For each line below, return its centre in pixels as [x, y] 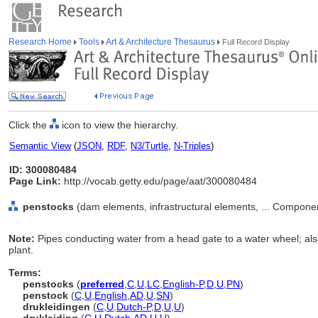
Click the [29, 125]
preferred [102, 284]
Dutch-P [134, 307]
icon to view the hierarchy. [119, 125]
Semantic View [40, 146]
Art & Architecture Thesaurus [161, 42]
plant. [21, 250]
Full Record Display [255, 42]
